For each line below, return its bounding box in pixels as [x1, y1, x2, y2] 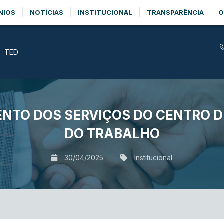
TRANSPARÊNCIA [147, 8, 204, 16]
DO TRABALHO [64, 126, 160, 142]
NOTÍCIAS [30, 8, 63, 16]
